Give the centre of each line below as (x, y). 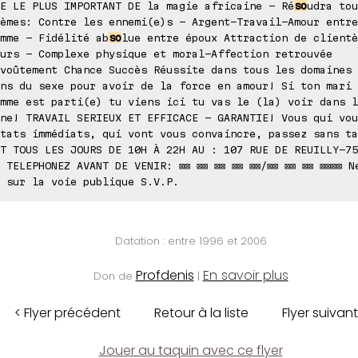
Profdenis (165, 275)
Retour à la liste (201, 312)
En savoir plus (245, 275)
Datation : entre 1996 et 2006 (191, 241)
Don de (114, 276)
